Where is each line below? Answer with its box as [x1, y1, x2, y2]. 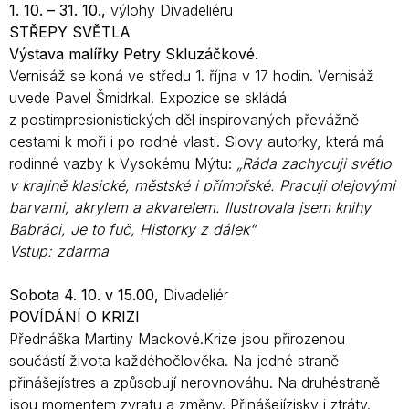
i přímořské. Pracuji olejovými [194, 175, 395, 194]
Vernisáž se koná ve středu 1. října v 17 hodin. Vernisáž [9, 66, 374, 85]
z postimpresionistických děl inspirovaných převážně [9, 110, 359, 129]
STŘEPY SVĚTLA [9, 22, 131, 41]
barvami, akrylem [9, 197, 128, 216]
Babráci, [9, 219, 66, 238]
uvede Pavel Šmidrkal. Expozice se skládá [9, 88, 287, 107]
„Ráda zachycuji [236, 153, 346, 173]
